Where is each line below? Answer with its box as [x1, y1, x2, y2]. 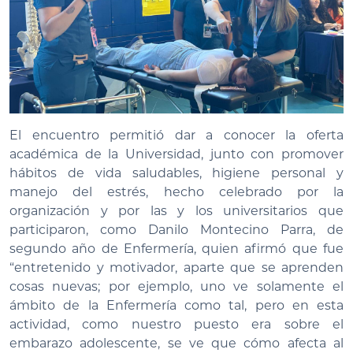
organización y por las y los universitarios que [9, 203, 344, 219]
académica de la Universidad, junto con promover [9, 147, 344, 162]
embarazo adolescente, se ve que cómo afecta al [9, 336, 344, 351]
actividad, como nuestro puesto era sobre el [9, 317, 344, 333]
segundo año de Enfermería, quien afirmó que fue [9, 241, 344, 257]
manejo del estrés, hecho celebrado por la [9, 184, 344, 200]
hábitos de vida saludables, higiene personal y [9, 165, 344, 181]
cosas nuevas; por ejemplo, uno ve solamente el [9, 279, 344, 295]
